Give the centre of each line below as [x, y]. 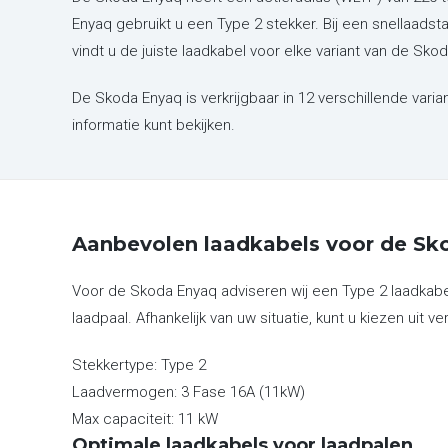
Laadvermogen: [124, 392]
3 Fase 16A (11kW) [243, 392]
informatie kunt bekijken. [153, 125]
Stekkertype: [114, 365]
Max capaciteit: [123, 419]
